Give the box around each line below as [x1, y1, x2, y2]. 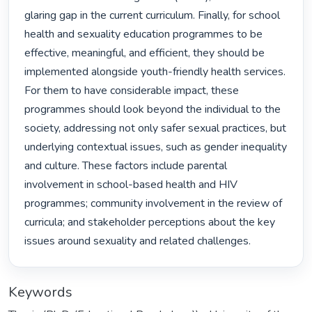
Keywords [8, 282, 72, 302]
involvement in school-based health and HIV [24, 177, 238, 193]
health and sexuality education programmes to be [24, 26, 263, 42]
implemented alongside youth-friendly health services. [24, 64, 286, 80]
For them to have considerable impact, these [24, 83, 240, 99]
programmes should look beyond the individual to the [24, 102, 281, 118]
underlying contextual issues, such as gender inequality [24, 139, 288, 155]
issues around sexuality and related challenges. [24, 233, 254, 249]
